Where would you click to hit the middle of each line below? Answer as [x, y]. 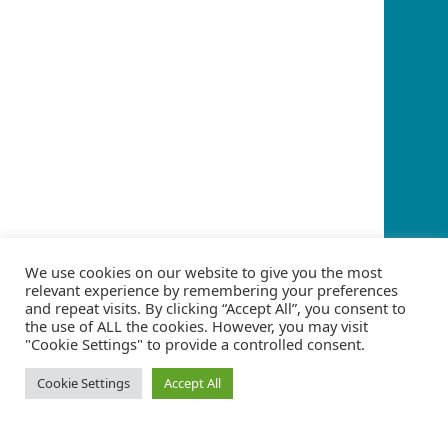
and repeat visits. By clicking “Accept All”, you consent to [215, 308]
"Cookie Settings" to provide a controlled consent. [195, 344]
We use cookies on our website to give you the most [203, 272]
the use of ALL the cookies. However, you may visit [196, 326]
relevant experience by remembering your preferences [211, 290]
